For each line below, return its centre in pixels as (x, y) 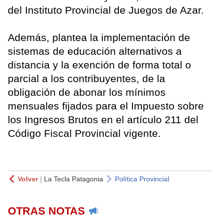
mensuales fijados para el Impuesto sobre (106, 106)
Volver (28, 179)
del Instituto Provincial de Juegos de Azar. (106, 10)
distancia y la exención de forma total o (99, 65)
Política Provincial (142, 179)
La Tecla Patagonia (74, 179)
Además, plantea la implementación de (99, 38)
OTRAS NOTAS (46, 211)
